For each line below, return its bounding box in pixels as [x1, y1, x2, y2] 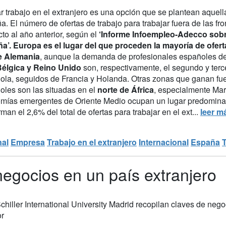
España [191, 136, 220, 148]
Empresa [11, 136, 45, 148]
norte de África [97, 83, 154, 95]
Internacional [139, 136, 189, 148]
